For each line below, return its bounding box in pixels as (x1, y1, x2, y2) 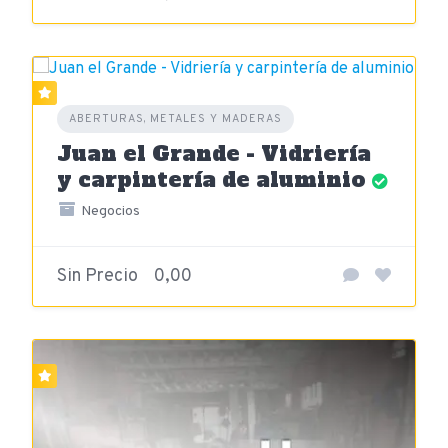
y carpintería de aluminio (57, 165, 366, 194)
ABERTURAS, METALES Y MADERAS (69, 112, 282, 126)
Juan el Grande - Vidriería (57, 139, 371, 168)
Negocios (77, 203, 140, 220)
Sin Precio (57, 265, 138, 288)
